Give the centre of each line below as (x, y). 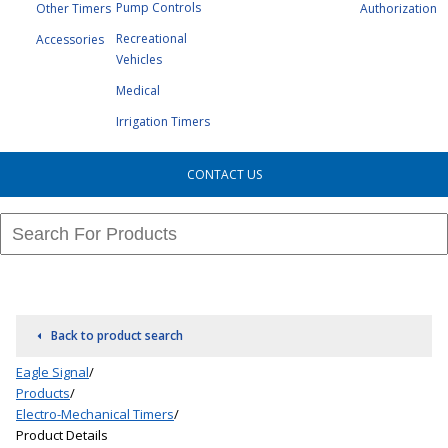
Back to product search (116, 335)
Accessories (70, 39)
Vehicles (139, 59)
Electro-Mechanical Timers (95, 414)
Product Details (62, 435)
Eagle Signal (52, 372)
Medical (138, 90)
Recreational (152, 38)
